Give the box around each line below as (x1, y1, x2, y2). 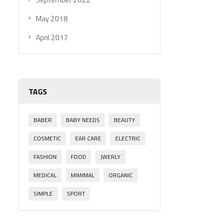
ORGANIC (108, 170, 133, 180)
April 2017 (36, 31, 68, 43)
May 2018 (36, 13, 68, 24)
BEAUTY (114, 115, 135, 124)
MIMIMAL (71, 170, 94, 180)
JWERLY (100, 152, 121, 161)
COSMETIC (33, 133, 61, 143)
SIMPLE (33, 188, 53, 198)
